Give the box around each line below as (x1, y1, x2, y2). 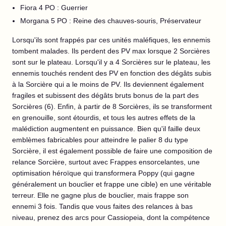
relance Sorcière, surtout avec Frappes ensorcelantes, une (12, 158, 200, 166)
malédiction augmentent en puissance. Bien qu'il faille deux (12, 125, 200, 133)
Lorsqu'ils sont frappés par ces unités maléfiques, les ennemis (12, 36, 210, 44)
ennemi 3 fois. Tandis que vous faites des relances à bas (12, 202, 193, 210)
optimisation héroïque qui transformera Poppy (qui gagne (12, 169, 195, 177)
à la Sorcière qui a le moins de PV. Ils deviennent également (12, 80, 204, 88)
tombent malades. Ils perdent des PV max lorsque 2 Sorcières (12, 47, 210, 55)
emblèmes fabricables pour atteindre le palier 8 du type (12, 136, 188, 144)
